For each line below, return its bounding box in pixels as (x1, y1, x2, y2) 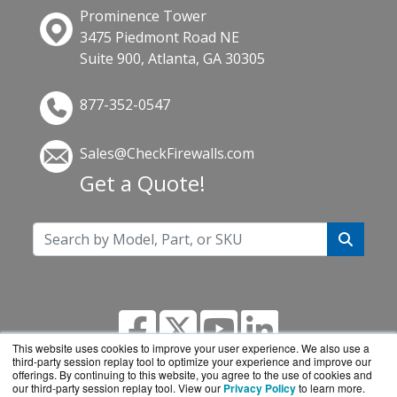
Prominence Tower (80, 6, 207, 27)
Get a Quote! (80, 167, 206, 198)
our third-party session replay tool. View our (12, 380, 223, 395)
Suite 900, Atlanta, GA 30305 (80, 49, 266, 69)
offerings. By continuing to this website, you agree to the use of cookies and (12, 367, 372, 382)
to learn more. (299, 380, 365, 395)
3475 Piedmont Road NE (80, 27, 240, 48)
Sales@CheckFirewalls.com (80, 143, 255, 163)
